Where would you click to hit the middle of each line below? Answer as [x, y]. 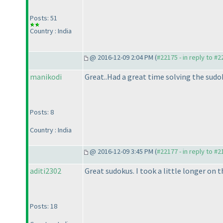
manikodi [46, 77]
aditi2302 [46, 171]
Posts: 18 [44, 206]
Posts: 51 [44, 18]
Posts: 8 [42, 112]
